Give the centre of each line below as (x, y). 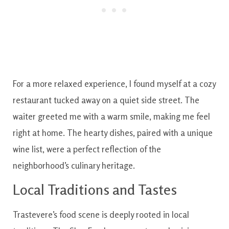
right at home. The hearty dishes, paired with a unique (113, 133)
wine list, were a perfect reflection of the (87, 149)
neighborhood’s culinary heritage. (74, 166)
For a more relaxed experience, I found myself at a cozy (114, 84)
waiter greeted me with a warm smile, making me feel (111, 117)
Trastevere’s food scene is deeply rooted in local (101, 214)
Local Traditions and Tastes (95, 189)
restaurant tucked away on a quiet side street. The (106, 100)
